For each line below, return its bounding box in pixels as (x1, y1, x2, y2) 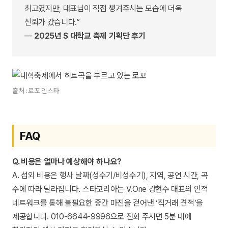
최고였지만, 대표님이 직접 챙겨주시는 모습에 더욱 (24, 4, 182, 14)
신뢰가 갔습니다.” (24, 17, 80, 27)
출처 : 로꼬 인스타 (12, 87, 60, 95)
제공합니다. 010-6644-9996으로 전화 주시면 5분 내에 (12, 212, 192, 222)
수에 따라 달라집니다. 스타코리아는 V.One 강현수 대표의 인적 (12, 184, 208, 194)
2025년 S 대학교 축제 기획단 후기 (34, 31, 146, 41)
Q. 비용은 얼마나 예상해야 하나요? (12, 157, 122, 167)
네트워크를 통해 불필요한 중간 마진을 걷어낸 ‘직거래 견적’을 (12, 198, 204, 208)
